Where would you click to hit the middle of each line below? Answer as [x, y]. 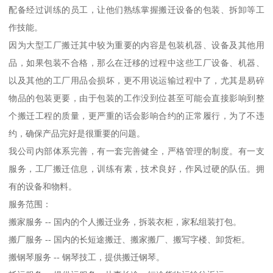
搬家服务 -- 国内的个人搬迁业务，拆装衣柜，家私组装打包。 [125, 222]
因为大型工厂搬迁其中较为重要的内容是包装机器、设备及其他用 [136, 45]
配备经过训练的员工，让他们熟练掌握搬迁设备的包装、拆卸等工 [136, 9]
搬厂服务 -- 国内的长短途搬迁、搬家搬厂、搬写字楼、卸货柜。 [129, 239]
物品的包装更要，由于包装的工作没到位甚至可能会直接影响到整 [136, 98]
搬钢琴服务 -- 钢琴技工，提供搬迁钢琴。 [87, 257]
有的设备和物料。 [43, 186]
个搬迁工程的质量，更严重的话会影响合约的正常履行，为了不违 [136, 115]
